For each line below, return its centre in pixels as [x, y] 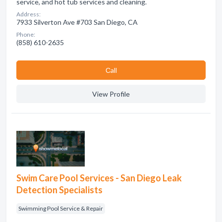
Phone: [26, 34]
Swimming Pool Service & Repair [61, 208]
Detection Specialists [59, 190]
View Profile [111, 94]
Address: [28, 14]
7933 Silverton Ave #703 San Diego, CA [77, 22]
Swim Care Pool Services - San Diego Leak [99, 178]
